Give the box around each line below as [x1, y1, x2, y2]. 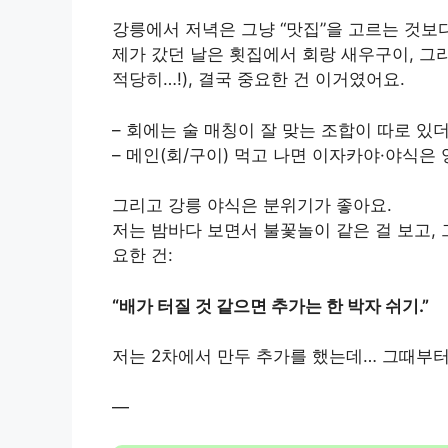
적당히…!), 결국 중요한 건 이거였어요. [112, 69, 405, 90]
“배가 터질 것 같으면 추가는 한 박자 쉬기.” [112, 295, 429, 316]
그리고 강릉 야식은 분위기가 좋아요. [112, 195, 392, 216]
